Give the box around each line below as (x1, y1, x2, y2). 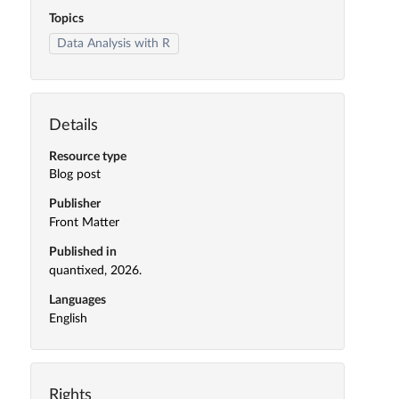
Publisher (48, 198, 101, 211)
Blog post (48, 168, 101, 182)
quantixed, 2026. (48, 264, 142, 277)
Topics (48, 12, 84, 26)
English (48, 312, 87, 325)
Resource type (48, 150, 126, 163)
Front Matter (48, 216, 119, 230)
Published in (48, 246, 117, 259)
